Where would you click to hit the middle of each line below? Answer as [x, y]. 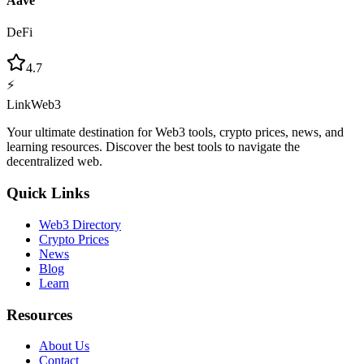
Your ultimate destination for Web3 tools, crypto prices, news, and [175, 132]
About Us [64, 346]
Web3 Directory [80, 224]
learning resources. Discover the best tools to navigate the [153, 147]
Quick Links [48, 193]
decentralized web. [54, 162]
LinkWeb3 [34, 105]
